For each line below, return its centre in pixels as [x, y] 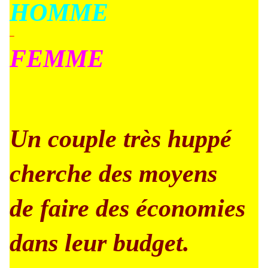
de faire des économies [127, 208]
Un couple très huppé [121, 139]
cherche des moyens [113, 173]
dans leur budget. [100, 243]
